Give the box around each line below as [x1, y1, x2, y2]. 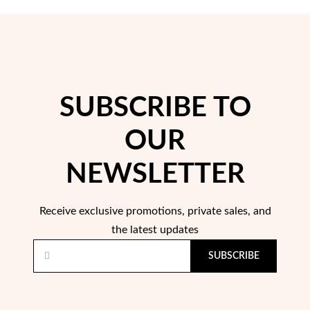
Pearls [111, 129, 137, 140]
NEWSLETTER [65, 161, 245, 189]
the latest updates [111, 224, 199, 236]
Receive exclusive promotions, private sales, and [39, 206, 271, 217]
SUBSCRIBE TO [59, 94, 251, 122]
